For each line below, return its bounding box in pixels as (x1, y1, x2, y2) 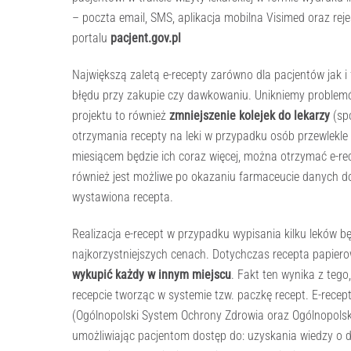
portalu (72, 31, 110, 46)
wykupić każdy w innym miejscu (72, 266, 231, 282)
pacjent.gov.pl (110, 31, 181, 46)
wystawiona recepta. (72, 190, 173, 205)
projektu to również (72, 108, 169, 124)
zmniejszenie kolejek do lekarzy (169, 108, 330, 124)
